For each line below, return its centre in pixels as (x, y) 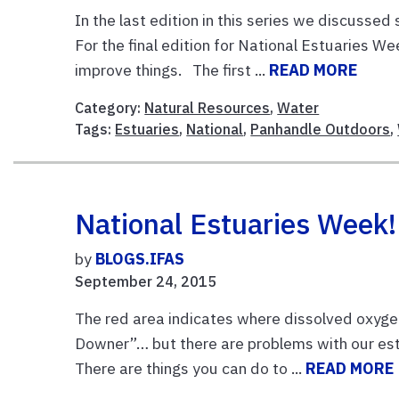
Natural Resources (208, 107)
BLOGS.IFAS (140, 258)
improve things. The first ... (172, 69)
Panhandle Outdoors (321, 129)
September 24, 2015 (146, 281)
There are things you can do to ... (191, 368)
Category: (110, 107)
